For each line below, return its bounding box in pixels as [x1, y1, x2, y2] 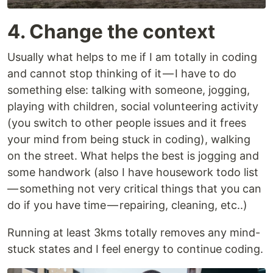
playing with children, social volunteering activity [7, 99, 258, 113]
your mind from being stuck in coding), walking [7, 132, 250, 146]
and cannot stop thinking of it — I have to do [7, 66, 236, 80]
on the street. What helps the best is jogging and [7, 149, 259, 162]
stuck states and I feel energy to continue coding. [7, 242, 263, 255]
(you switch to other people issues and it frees [7, 116, 246, 129]
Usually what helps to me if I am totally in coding [7, 50, 257, 63]
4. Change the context [7, 19, 215, 43]
